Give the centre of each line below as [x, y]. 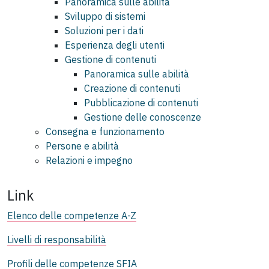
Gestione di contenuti [110, 59]
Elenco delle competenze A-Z [72, 215]
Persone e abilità [82, 146]
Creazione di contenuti [132, 88]
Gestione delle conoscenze [143, 117]
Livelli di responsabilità [57, 239]
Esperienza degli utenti [115, 45]
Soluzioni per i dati [104, 30]
